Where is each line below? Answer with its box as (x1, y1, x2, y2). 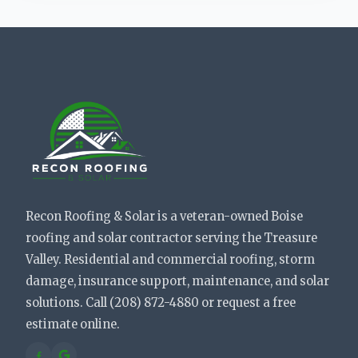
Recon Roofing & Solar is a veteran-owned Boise (26, 209, 303, 225)
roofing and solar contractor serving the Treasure (26, 231, 317, 246)
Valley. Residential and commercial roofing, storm (26, 253, 315, 268)
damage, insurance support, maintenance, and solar (26, 274, 329, 289)
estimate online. (26, 317, 120, 332)
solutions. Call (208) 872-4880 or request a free (26, 296, 296, 311)
